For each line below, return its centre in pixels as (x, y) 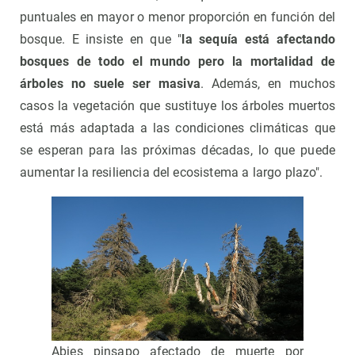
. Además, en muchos (267, 84)
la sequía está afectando (258, 40)
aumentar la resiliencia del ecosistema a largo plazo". (172, 173)
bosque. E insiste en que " (101, 40)
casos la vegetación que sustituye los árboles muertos (177, 106)
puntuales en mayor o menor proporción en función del (177, 17)
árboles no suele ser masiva (110, 84)
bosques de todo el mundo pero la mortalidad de (177, 62)
